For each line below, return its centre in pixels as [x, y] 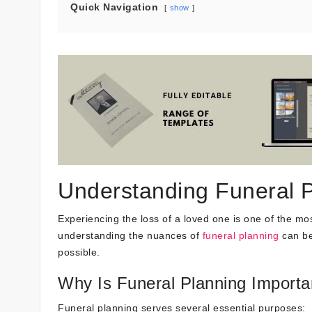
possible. [79, 252]
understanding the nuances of [130, 235]
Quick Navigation [114, 7]
